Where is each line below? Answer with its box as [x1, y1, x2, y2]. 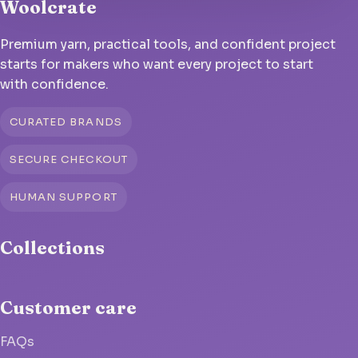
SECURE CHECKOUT [10, 153, 128, 167]
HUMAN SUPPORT [10, 190, 117, 205]
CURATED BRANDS [10, 115, 122, 129]
